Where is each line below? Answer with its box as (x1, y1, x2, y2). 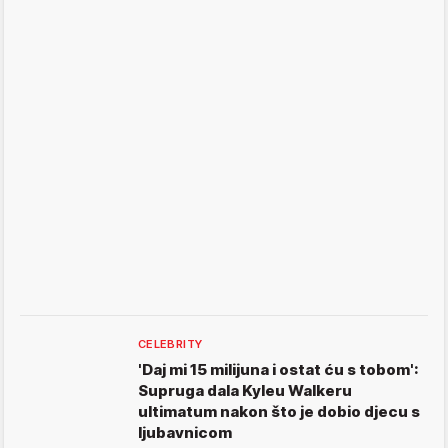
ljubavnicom (138, 423, 232, 443)
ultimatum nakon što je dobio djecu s (138, 402, 420, 422)
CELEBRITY (138, 337, 203, 352)
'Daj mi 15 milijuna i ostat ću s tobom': (138, 360, 419, 380)
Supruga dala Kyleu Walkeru (138, 381, 352, 401)
